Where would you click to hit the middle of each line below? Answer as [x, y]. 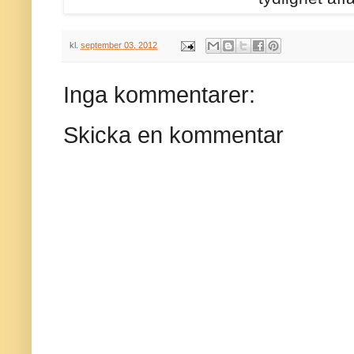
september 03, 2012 [119, 45]
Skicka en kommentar [173, 136]
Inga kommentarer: [159, 95]
